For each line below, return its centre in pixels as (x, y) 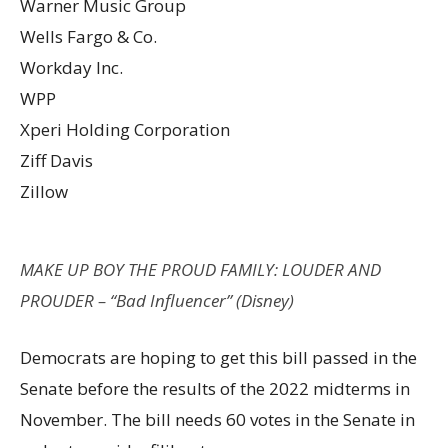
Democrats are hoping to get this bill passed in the (218, 357)
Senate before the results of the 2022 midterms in (215, 388)
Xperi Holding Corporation (125, 129)
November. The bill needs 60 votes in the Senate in (217, 419)
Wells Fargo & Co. (88, 36)
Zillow (44, 191)
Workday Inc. (71, 67)
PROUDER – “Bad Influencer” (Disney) (157, 300)
